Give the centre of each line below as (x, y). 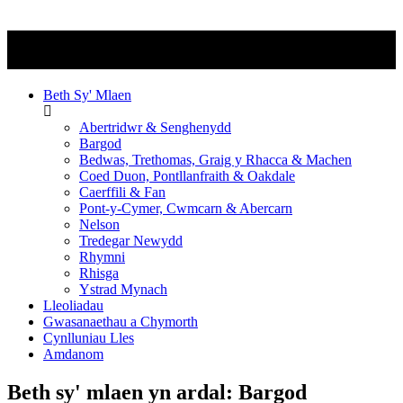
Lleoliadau (73, 306)
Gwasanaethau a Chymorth (121, 322)
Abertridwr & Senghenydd (155, 128)
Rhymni (102, 257)
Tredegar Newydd (131, 241)
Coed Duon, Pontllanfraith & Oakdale (187, 176)
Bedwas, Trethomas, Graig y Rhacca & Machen (215, 160)
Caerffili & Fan (122, 193)
